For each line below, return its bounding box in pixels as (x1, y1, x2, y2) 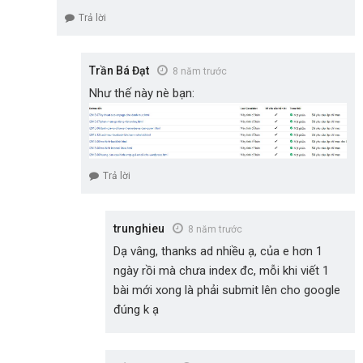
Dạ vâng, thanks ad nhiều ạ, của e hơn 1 (113, 243, 322, 258)
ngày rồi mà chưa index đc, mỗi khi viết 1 (113, 263, 329, 278)
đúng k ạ (113, 301, 159, 317)
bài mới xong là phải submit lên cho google (113, 282, 340, 297)
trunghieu (113, 221, 164, 235)
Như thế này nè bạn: (89, 85, 194, 100)
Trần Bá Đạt (89, 63, 149, 77)
